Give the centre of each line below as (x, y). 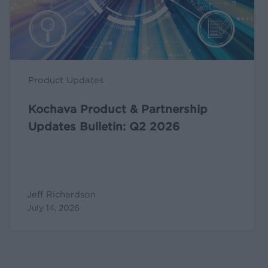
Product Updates (66, 80)
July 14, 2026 (54, 208)
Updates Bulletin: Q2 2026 (104, 127)
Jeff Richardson (62, 195)
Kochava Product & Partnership (118, 109)
